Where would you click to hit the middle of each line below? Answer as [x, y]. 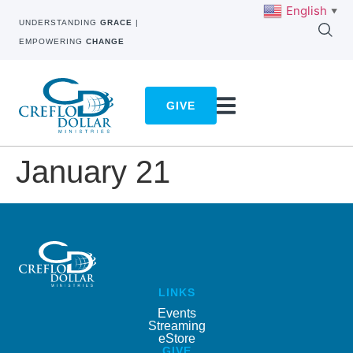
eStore [176, 338]
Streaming [176, 325]
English [307, 10]
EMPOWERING [52, 41]
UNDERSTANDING [59, 22]
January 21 [93, 172]
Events [176, 313]
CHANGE [105, 41]
